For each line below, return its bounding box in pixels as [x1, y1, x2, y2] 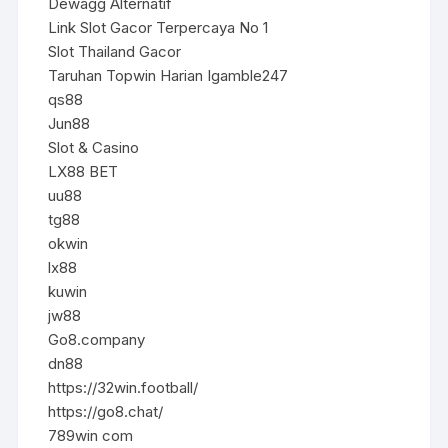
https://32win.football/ [48, 377, 199, 397]
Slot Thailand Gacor [48, 41, 182, 61]
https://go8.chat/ [48, 401, 164, 421]
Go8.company [48, 329, 146, 349]
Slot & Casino [48, 137, 140, 157]
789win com [48, 425, 134, 445]
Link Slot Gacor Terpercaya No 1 [48, 17, 269, 37]
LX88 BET [48, 161, 119, 181]
